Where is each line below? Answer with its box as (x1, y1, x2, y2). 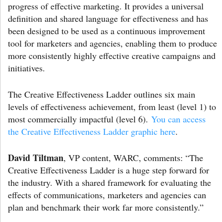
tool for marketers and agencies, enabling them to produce (8, 37, 217, 50)
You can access (151, 113, 206, 125)
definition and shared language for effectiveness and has (8, 12, 208, 25)
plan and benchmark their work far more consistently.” (8, 201, 204, 214)
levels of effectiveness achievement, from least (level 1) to (8, 101, 216, 113)
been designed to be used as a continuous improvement (8, 25, 205, 37)
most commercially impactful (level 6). (8, 113, 151, 125)
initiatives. (8, 62, 45, 74)
